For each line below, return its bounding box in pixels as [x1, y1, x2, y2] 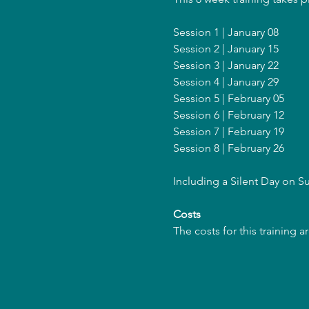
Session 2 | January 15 [172, 42, 279, 55]
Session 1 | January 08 [172, 26, 279, 39]
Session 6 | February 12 [172, 108, 284, 121]
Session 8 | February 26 [172, 141, 284, 154]
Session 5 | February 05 [172, 92, 284, 105]
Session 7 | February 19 [172, 125, 284, 138]
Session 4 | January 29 [172, 75, 279, 88]
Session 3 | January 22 [172, 59, 279, 72]
